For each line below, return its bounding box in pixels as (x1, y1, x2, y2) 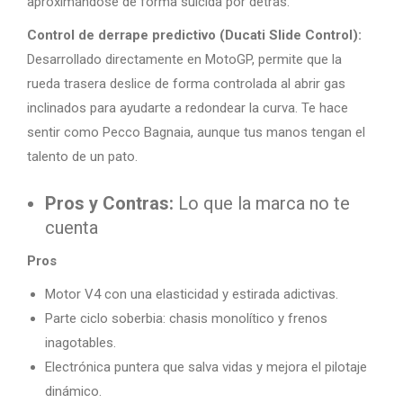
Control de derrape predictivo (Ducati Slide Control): (27, 27, 362, 43)
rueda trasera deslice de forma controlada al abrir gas (27, 76, 345, 92)
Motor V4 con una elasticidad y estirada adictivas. (45, 286, 338, 302)
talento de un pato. (27, 148, 138, 165)
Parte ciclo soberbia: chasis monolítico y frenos (45, 310, 327, 327)
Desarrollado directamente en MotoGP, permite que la (27, 51, 342, 67)
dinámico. (45, 383, 102, 399)
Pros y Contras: (45, 193, 174, 214)
